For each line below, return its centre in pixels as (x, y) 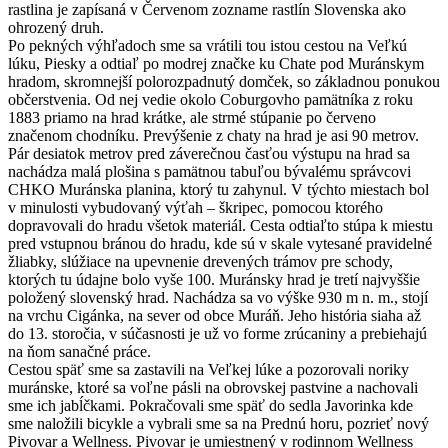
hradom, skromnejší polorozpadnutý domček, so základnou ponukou (224, 81)
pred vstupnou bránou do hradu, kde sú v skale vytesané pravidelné (220, 243)
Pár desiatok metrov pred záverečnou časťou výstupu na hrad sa (209, 153)
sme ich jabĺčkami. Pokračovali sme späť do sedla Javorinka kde (210, 405)
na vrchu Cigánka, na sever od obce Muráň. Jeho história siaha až (214, 315)
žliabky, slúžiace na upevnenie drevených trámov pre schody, (200, 261)
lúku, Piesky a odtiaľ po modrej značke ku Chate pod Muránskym (216, 63)
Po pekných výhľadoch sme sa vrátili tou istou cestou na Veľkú (207, 45)
